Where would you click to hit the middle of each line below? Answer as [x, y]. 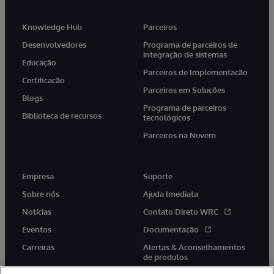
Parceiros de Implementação [195, 72]
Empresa [38, 176]
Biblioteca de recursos [62, 116]
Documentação [171, 230]
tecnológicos [167, 118]
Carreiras [38, 247]
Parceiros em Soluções [184, 90]
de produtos [165, 257]
